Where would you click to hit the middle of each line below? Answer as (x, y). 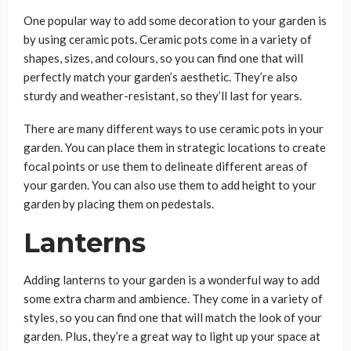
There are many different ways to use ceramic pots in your (174, 128)
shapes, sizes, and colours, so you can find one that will (163, 58)
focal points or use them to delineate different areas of (166, 166)
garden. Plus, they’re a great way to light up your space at (172, 336)
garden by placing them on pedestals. (119, 204)
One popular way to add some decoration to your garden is (175, 20)
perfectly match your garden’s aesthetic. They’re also (161, 77)
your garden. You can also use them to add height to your (170, 185)
